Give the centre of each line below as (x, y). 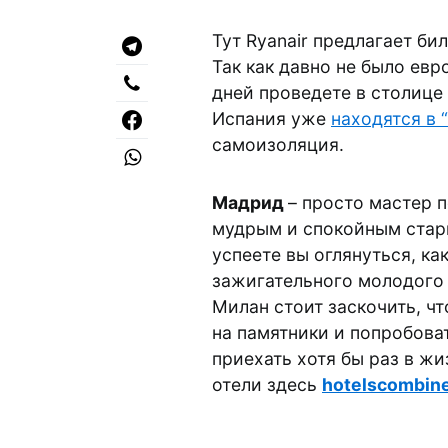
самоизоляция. (278, 144)
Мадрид (250, 202)
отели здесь (267, 384)
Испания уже (271, 118)
